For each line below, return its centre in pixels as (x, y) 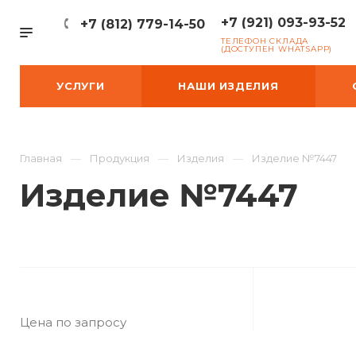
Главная (41, 158)
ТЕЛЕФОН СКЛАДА (265, 41)
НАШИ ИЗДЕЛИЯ (228, 86)
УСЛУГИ (81, 86)
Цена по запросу (73, 322)
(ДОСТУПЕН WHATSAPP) (277, 49)
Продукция (120, 158)
